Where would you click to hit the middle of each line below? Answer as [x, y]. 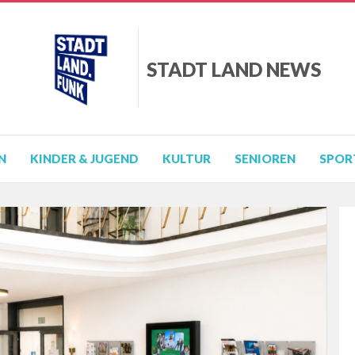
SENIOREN [265, 159]
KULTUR [187, 159]
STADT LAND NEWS [233, 70]
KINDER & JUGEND [84, 159]
